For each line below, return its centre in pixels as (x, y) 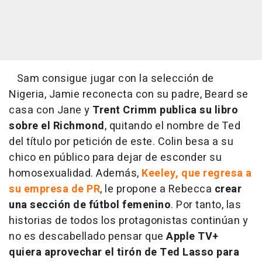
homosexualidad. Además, (75, 174)
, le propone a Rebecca (156, 189)
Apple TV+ (192, 237)
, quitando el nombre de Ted (172, 126)
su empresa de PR (54, 189)
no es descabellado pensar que (87, 237)
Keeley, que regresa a (197, 174)
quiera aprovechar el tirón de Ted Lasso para (124, 253)
